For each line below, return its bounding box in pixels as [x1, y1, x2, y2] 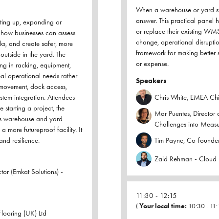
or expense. [136, 59, 169, 68]
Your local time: [139, 202, 187, 211]
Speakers [136, 76, 167, 86]
